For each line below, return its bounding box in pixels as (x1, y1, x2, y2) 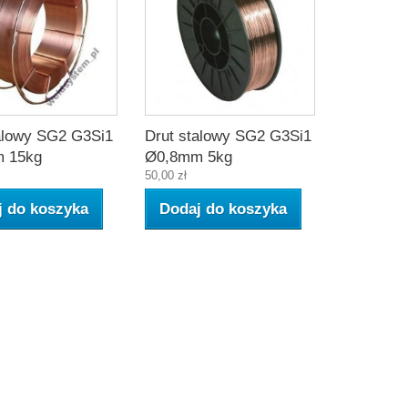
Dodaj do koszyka (158, 199, 287, 218)
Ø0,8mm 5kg (144, 148, 232, 166)
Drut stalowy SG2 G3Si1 (144, 127, 311, 145)
